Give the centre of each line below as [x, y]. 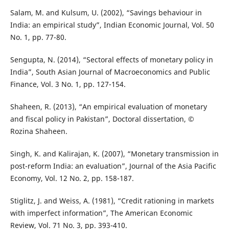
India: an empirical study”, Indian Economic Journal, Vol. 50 [112, 25]
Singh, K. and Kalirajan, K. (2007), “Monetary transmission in [114, 154]
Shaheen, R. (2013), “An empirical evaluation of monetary [108, 106]
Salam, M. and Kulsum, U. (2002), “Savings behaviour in [106, 12]
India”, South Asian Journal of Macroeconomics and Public [110, 72]
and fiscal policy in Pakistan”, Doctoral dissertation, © [102, 119]
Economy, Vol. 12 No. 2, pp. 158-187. [72, 178]
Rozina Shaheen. [39, 131]
